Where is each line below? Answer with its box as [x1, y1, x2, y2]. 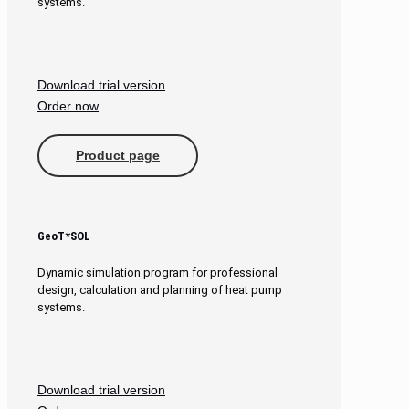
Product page [76, 147, 160, 163]
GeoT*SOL [37, 228, 90, 243]
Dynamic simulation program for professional [37, 266, 278, 280]
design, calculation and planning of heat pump [37, 283, 282, 298]
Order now [37, 98, 99, 113]
